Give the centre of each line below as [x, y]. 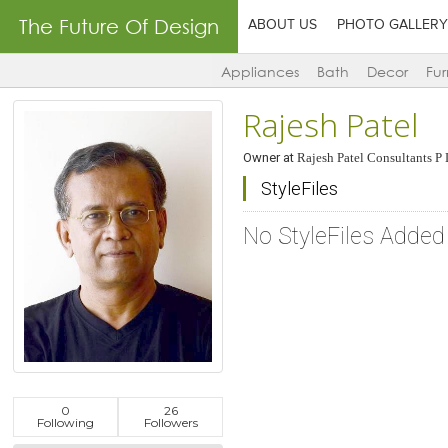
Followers [170, 423]
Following [66, 423]
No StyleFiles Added [344, 236]
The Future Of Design [118, 26]
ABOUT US [282, 25]
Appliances [260, 72]
